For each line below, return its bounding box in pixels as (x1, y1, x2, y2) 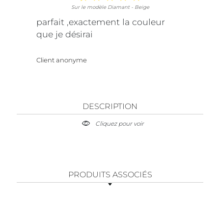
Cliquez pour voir (95, 119, 144, 127)
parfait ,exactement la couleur (36, 16, 165, 27)
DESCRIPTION (82, 101, 137, 111)
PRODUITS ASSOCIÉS (68, 169, 152, 179)
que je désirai (36, 28, 93, 39)
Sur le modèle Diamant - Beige (71, 3, 149, 10)
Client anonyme (36, 55, 87, 64)
